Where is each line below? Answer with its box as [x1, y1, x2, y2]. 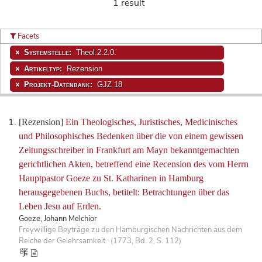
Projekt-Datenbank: [23, 80, 95, 88]
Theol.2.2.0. [73, 49, 116, 57]
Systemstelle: [23, 49, 74, 57]
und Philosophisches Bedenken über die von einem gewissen [19, 131, 243, 142]
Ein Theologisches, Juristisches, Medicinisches [65, 117, 237, 127]
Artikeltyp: [23, 64, 64, 73]
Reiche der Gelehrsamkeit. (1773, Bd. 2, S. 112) [19, 236, 181, 247]
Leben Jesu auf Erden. [19, 201, 101, 212]
